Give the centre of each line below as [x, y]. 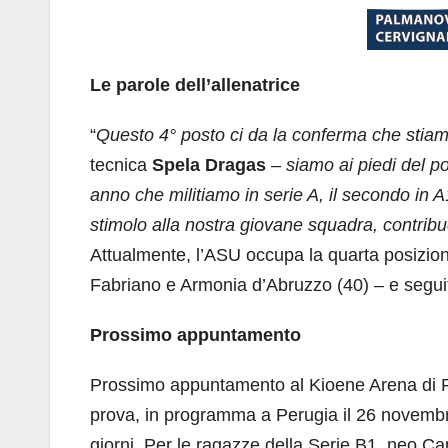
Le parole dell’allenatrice [195, 85]
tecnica [121, 165]
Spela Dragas [209, 165]
